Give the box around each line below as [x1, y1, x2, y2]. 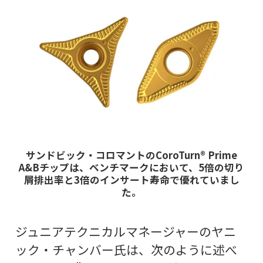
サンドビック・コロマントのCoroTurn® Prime [26, 147, 237, 162]
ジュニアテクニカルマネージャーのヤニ [15, 222, 236, 241]
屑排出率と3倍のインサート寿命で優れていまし [23, 172, 240, 187]
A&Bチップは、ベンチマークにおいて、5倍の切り [19, 160, 244, 174]
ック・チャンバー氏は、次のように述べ [15, 241, 237, 259]
